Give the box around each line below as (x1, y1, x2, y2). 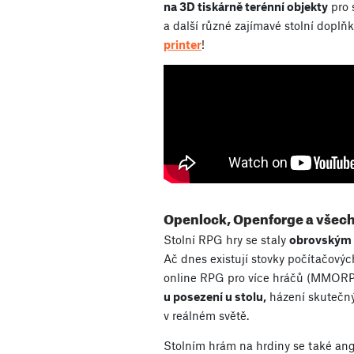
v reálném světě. (164, 308, 249, 323)
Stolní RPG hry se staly (164, 232, 289, 247)
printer (164, 37, 201, 52)
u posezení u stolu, (164, 289, 266, 304)
